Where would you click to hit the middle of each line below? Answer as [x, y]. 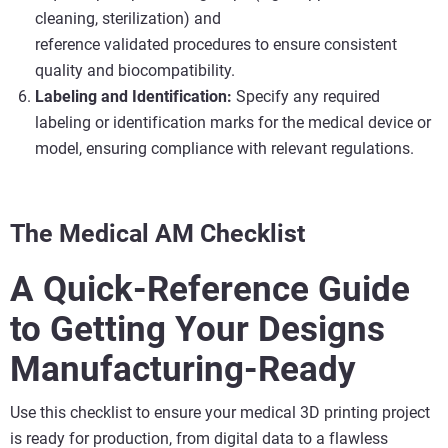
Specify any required [306, 96]
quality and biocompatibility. [135, 70]
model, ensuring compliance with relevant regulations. [224, 148]
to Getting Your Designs [197, 329]
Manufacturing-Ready [183, 369]
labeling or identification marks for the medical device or [233, 122]
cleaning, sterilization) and [128, 18]
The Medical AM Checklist [157, 233]
